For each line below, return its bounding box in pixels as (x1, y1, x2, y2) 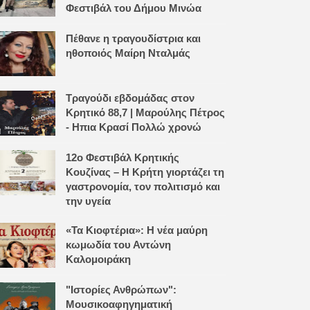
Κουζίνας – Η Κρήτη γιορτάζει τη (65, 165, 224, 178)
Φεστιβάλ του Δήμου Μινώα (65, 1, 201, 14)
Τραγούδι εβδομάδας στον (65, 91, 194, 104)
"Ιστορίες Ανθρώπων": (65, 283, 176, 295)
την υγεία (65, 194, 111, 207)
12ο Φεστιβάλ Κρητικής (65, 151, 179, 163)
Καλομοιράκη (65, 253, 131, 265)
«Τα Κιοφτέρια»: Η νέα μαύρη (65, 224, 208, 236)
